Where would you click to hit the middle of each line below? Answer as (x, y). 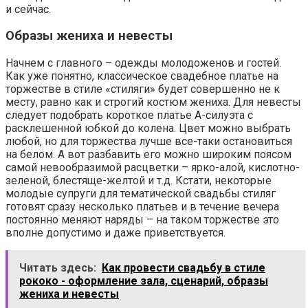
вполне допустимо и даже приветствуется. (115, 233)
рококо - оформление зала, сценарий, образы (144, 281)
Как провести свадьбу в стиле (184, 268)
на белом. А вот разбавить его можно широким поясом (148, 155)
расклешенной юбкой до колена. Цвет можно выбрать (148, 129)
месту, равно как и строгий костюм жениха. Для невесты (153, 102)
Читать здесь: (58, 268)
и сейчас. (28, 9)
